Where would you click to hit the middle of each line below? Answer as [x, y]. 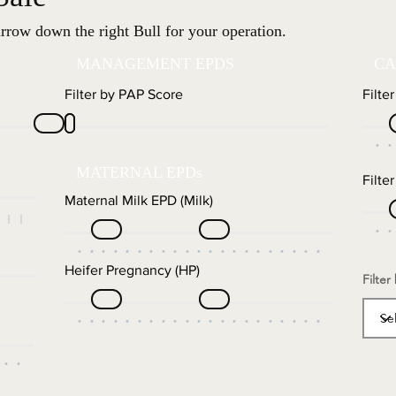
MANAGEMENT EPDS [155, 64]
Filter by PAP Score [124, 94]
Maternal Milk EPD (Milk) [139, 200]
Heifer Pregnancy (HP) [132, 270]
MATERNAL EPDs [139, 172]
